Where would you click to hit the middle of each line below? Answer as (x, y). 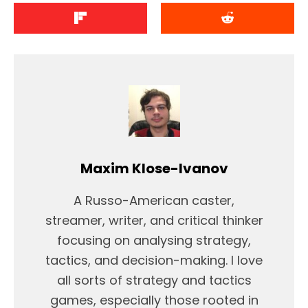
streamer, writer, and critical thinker (154, 220)
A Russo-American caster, (154, 200)
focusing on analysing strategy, (154, 240)
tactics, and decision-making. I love (154, 260)
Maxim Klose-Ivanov (154, 168)
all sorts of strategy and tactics (154, 280)
